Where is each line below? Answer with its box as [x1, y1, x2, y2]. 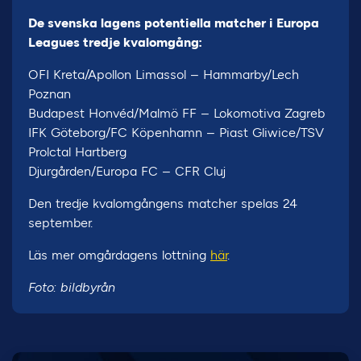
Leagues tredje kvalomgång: [28, 35, 202, 50]
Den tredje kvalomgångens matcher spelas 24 [28, 196, 297, 211]
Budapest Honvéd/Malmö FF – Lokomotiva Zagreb [28, 106, 325, 121]
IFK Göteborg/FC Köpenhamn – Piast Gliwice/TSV [28, 125, 324, 140]
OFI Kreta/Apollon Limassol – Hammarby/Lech [28, 67, 299, 82]
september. [28, 215, 93, 230]
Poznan [28, 86, 71, 102]
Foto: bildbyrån [28, 280, 115, 295]
